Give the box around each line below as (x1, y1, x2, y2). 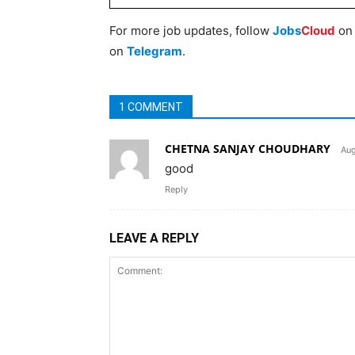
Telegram (127, 44, 182, 59)
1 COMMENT (119, 101, 183, 113)
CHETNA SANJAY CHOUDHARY (165, 141, 330, 156)
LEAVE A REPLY (109, 231, 199, 246)
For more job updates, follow (109, 23, 273, 38)
